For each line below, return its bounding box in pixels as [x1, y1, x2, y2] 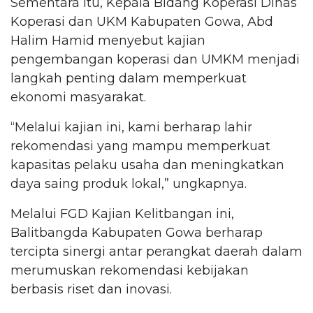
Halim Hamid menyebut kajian [10, 32, 205, 48]
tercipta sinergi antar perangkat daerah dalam [10, 243, 303, 259]
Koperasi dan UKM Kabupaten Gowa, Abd [10, 13, 273, 29]
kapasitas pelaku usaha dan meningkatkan [10, 156, 284, 173]
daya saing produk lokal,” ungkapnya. [10, 175, 247, 191]
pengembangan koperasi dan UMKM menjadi [10, 51, 300, 67]
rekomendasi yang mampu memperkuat [10, 138, 270, 154]
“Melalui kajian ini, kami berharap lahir [10, 119, 252, 135]
